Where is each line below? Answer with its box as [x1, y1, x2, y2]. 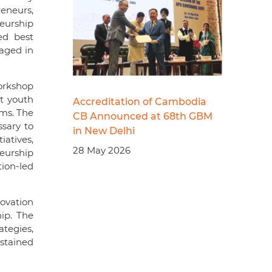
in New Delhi [72, 124, 135, 137]
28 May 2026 [72, 144, 131, 156]
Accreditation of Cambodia [72, 95, 206, 107]
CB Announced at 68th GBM [72, 110, 212, 122]
